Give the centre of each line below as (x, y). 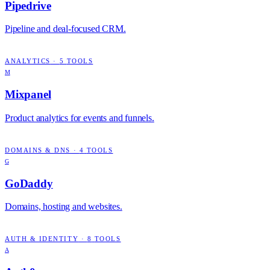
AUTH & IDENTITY (42, 239)
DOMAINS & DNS (38, 150)
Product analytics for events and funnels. (80, 118)
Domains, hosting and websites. (64, 207)
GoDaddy (29, 183)
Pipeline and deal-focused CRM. (65, 29)
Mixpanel (28, 95)
